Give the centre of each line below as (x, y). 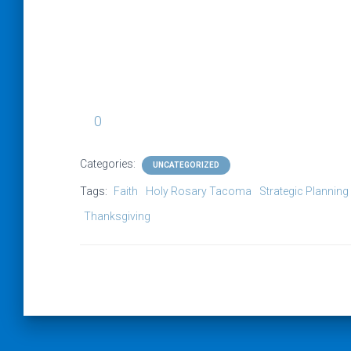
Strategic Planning (304, 191)
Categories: (109, 164)
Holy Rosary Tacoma (199, 191)
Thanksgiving (117, 216)
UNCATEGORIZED (186, 165)
